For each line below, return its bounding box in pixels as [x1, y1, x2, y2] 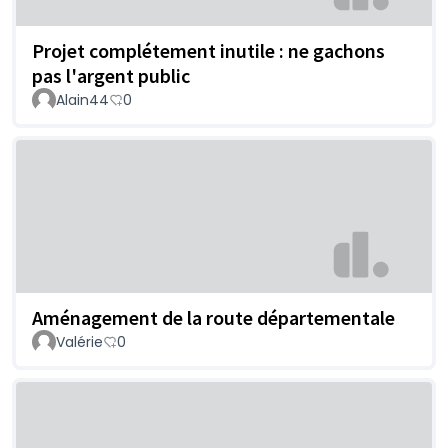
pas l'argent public [32, 62, 190, 88]
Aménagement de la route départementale [32, 304, 395, 330]
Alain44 [56, 89, 109, 110]
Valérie [56, 331, 103, 352]
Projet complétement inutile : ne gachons [32, 37, 385, 63]
